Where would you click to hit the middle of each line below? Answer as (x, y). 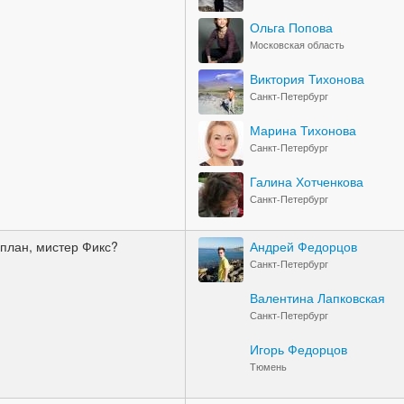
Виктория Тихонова (307, 78)
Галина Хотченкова (307, 181)
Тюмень (268, 367)
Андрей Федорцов (303, 246)
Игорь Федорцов (298, 349)
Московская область (297, 45)
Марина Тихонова (303, 130)
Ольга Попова (291, 27)
